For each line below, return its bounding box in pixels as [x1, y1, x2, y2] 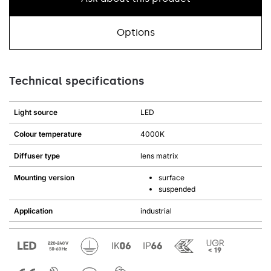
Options [116, 27, 155, 38]
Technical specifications [9, 74, 145, 88]
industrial [140, 206, 172, 215]
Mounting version [14, 173, 74, 182]
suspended [158, 184, 195, 194]
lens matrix [140, 151, 178, 160]
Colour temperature [14, 129, 82, 139]
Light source [14, 108, 57, 117]
